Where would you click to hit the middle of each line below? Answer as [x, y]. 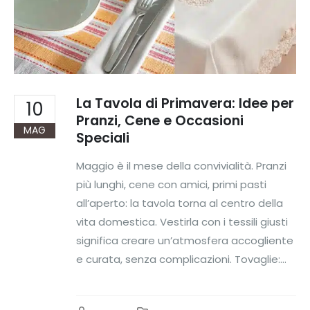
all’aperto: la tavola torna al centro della [180, 203]
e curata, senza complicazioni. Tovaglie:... [181, 259]
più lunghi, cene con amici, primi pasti [171, 185]
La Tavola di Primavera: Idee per [185, 103]
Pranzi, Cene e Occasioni [160, 120]
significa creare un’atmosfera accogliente [185, 241]
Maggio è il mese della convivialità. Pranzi [181, 166]
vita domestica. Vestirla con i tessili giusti [182, 222]
